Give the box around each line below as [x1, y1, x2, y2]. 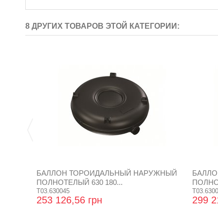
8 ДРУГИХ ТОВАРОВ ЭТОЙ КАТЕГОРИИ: [25, 22, 180, 30]
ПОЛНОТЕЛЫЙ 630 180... [36, 178, 123, 186]
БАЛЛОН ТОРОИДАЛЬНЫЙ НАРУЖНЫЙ [36, 169, 177, 177]
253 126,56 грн [36, 195, 102, 205]
